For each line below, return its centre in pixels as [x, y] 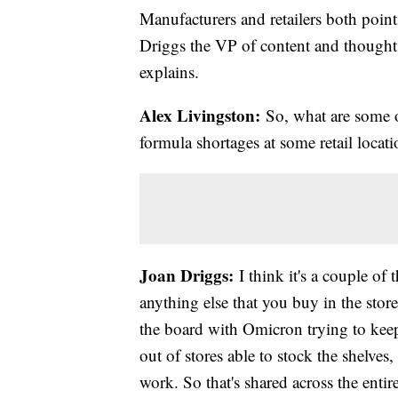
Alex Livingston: [200, 115]
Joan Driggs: [187, 275]
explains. [169, 71]
